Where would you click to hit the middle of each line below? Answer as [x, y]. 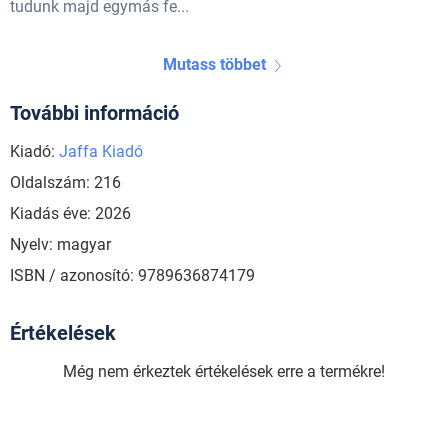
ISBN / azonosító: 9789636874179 [132, 276]
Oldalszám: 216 [65, 183]
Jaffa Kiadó [101, 152]
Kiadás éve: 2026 [70, 214]
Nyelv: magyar [60, 245]
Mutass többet [214, 65]
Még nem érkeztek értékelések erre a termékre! [224, 372]
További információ [94, 113]
